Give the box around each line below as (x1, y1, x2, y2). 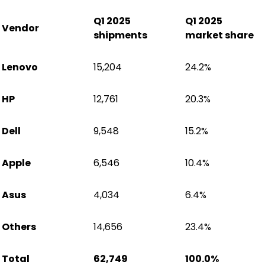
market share (185, 28, 254, 42)
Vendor (2, 21, 39, 35)
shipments (93, 28, 147, 42)
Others (2, 219, 36, 234)
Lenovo (2, 60, 38, 74)
